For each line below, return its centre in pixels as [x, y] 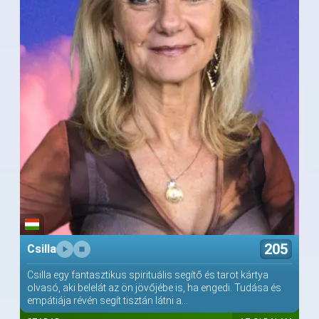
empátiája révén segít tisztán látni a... [108, 300]
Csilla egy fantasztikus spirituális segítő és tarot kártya [148, 274]
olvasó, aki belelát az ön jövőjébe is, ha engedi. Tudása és [154, 287]
